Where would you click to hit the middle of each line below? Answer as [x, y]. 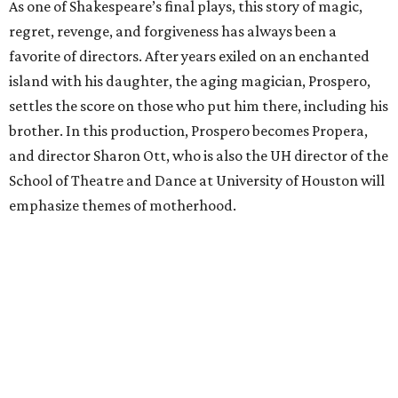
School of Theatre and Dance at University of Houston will [197, 181]
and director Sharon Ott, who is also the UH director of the [199, 156]
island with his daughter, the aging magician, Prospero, [190, 81]
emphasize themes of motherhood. [123, 206]
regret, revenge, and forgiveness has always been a [173, 32]
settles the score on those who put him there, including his [199, 106]
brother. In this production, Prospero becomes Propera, [188, 131]
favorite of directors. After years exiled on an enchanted [189, 56]
